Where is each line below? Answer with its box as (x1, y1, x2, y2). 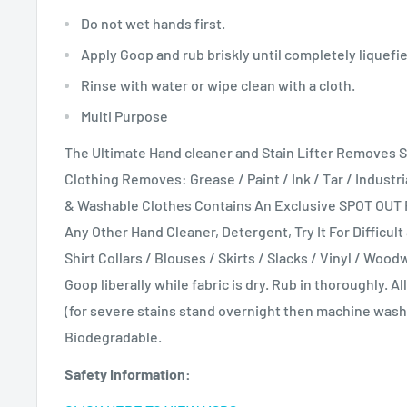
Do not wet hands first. (81, 15, 225, 33)
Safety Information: (65, 364, 191, 382)
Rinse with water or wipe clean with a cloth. (81, 76, 355, 94)
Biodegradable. (65, 328, 162, 346)
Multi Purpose (81, 107, 168, 125)
